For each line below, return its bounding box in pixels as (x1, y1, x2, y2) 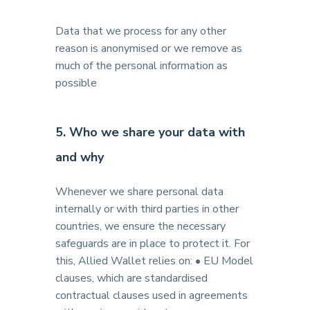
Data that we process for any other (55, 24, 226, 39)
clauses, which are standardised (55, 271, 208, 286)
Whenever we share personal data (55, 184, 224, 199)
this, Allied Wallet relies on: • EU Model (55, 253, 253, 268)
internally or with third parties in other (55, 201, 239, 217)
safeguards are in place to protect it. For (55, 236, 250, 251)
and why (55, 149, 104, 165)
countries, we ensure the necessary (55, 219, 226, 234)
